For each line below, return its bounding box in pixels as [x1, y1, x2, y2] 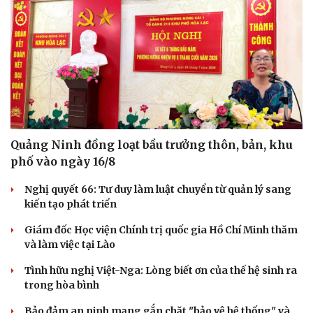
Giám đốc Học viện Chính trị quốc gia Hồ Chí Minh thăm [24, 223, 298, 236]
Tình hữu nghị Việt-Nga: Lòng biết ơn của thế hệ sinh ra [24, 263, 297, 277]
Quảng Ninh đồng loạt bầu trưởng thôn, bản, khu [10, 137, 293, 152]
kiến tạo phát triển [24, 197, 117, 210]
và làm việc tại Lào [24, 238, 115, 251]
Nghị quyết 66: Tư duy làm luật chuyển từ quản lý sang [24, 182, 291, 196]
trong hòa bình [24, 278, 99, 291]
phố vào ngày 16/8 [10, 154, 115, 168]
